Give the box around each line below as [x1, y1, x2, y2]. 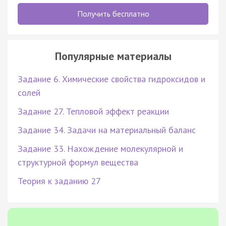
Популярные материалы [54, 48, 172, 63]
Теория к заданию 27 [18, 175, 101, 187]
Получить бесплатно [77, 8, 149, 19]
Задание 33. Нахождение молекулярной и [18, 142, 183, 154]
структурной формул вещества [18, 156, 138, 168]
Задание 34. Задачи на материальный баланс [18, 124, 196, 136]
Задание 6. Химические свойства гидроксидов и [18, 73, 205, 85]
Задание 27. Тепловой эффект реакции [18, 105, 169, 117]
